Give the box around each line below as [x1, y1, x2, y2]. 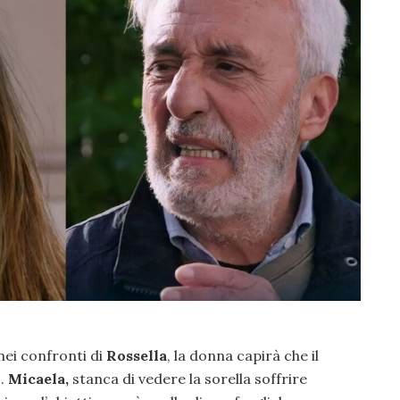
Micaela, [8, 369, 72, 387]
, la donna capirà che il [167, 346, 319, 364]
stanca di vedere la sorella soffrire [72, 369, 307, 387]
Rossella [106, 346, 167, 364]
